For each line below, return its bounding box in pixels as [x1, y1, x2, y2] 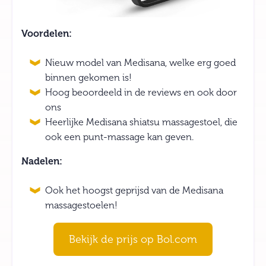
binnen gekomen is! [45, 72, 132, 83]
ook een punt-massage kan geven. [45, 131, 194, 142]
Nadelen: [21, 156, 62, 167]
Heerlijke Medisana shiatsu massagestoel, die [45, 116, 237, 128]
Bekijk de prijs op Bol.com [69, 233, 197, 245]
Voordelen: [21, 28, 72, 39]
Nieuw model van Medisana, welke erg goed [45, 57, 236, 68]
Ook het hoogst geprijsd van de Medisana [45, 185, 223, 196]
